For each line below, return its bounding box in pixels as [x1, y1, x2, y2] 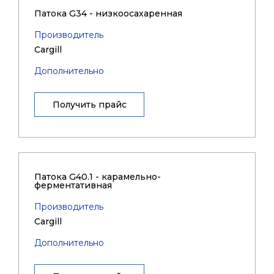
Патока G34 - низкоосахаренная [34, 8, 182, 19]
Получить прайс [52, 99, 127, 110]
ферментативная [34, 180, 112, 191]
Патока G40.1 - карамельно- [34, 171, 161, 182]
